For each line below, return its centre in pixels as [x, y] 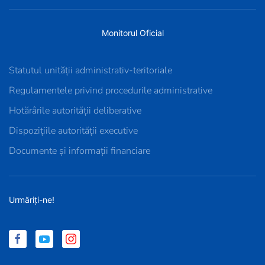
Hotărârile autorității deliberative [75, 111]
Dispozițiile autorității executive [73, 131]
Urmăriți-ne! [32, 200]
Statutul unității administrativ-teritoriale [91, 70]
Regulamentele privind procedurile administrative [111, 91]
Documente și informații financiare [80, 151]
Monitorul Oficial [132, 33]
